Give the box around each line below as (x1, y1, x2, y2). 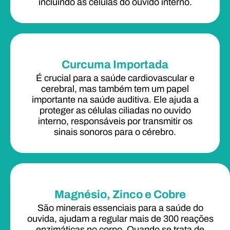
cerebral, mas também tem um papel (41, 83, 189, 94)
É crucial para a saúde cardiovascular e (35, 72, 195, 83)
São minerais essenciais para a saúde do (37, 202, 203, 213)
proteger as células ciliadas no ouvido (39, 105, 191, 116)
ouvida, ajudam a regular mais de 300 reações (27, 213, 214, 224)
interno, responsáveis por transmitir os (37, 116, 193, 126)
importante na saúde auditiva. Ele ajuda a (31, 94, 199, 105)
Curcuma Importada (62, 58, 168, 71)
